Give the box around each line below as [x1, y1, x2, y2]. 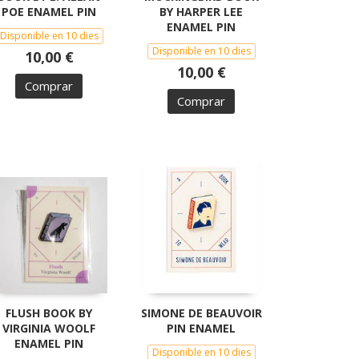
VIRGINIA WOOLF [2, 320, 95, 336]
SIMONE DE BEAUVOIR [140, 305, 262, 321]
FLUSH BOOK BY [6, 305, 92, 321]
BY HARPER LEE [159, 3, 243, 19]
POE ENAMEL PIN [2, 3, 96, 19]
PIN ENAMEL [167, 320, 236, 336]
